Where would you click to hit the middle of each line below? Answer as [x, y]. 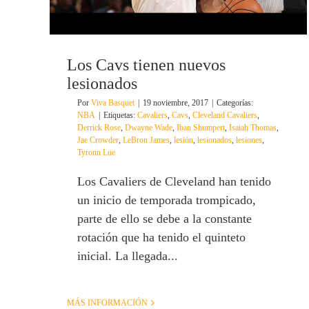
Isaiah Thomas [253, 128]
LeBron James [146, 140]
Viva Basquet [113, 103]
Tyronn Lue [96, 153]
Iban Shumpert [201, 128]
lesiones [249, 140]
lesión [183, 140]
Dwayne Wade [149, 128]
